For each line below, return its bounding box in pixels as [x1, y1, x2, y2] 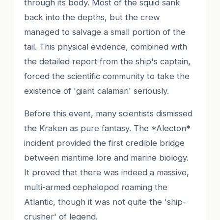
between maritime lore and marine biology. [24, 152, 189, 163]
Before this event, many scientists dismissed [24, 108, 192, 118]
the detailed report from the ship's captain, [24, 56, 191, 66]
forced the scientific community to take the [24, 71, 190, 81]
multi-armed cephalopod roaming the [24, 182, 167, 192]
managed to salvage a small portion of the [24, 27, 186, 37]
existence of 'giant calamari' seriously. [24, 85, 169, 96]
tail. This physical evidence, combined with [24, 41, 187, 52]
